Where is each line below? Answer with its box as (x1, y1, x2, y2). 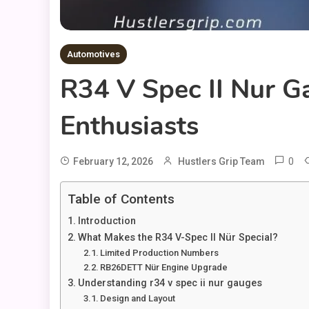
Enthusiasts (60, 108, 199, 144)
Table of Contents (68, 191, 175, 208)
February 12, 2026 (73, 156, 153, 168)
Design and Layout (100, 293, 176, 304)
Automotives (67, 49, 120, 60)
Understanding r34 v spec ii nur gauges (77, 277, 262, 290)
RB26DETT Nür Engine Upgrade (100, 262, 228, 273)
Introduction (77, 215, 136, 228)
